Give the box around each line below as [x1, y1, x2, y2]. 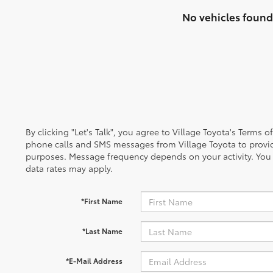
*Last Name [82, 225, 122, 236]
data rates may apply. [26, 162, 113, 174]
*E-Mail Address [65, 255, 122, 266]
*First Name [80, 196, 122, 206]
